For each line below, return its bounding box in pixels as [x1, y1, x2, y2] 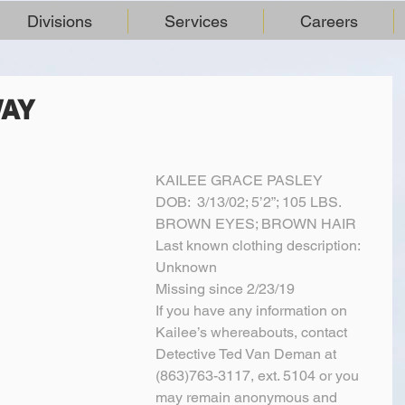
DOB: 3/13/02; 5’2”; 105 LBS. [155, 193, 342, 211]
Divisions [26, 12, 92, 31]
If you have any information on [155, 302, 351, 319]
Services [164, 12, 228, 31]
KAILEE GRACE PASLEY [155, 172, 323, 189]
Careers [299, 12, 358, 31]
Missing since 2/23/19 [155, 280, 295, 297]
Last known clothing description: [155, 237, 367, 254]
